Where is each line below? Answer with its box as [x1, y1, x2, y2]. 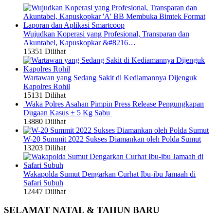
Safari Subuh [23, 178, 63, 187]
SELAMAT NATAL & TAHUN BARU [4, 205, 160, 216]
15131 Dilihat [23, 91, 66, 99]
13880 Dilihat [23, 117, 66, 126]
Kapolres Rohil [23, 82, 70, 91]
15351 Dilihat [23, 47, 66, 55]
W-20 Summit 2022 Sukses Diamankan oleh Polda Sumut [23, 134, 201, 143]
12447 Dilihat [23, 187, 66, 196]
